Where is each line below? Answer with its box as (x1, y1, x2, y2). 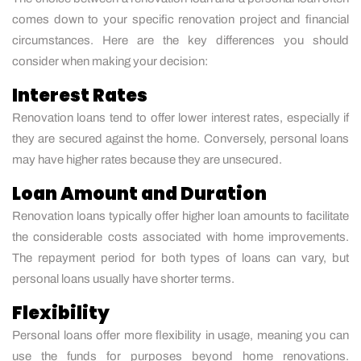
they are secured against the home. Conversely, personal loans (12, 131, 349, 145)
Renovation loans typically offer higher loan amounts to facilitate (12, 209, 349, 222)
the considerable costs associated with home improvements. (12, 230, 349, 243)
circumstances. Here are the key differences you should (12, 33, 349, 47)
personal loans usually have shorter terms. (12, 272, 234, 285)
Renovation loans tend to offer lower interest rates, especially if (12, 110, 349, 124)
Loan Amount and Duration (12, 180, 267, 206)
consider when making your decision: (12, 54, 208, 68)
